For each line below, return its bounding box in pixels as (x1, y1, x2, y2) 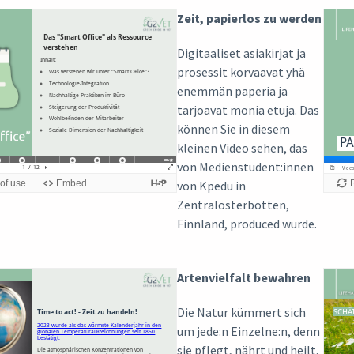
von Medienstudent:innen (177, 158, 314, 175)
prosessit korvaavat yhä (177, 63, 305, 80)
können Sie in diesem (177, 120, 290, 137)
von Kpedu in (177, 177, 246, 194)
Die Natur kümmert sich (177, 303, 306, 320)
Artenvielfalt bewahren (177, 269, 311, 285)
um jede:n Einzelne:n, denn (177, 322, 320, 339)
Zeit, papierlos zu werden (177, 9, 322, 26)
